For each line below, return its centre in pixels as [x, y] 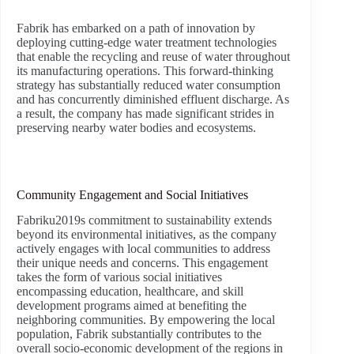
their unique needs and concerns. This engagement [142, 263]
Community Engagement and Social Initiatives [132, 195]
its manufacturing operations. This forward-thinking [145, 71]
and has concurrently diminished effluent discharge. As [153, 99]
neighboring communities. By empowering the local [146, 320]
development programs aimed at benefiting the [132, 305]
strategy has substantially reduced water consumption [149, 85]
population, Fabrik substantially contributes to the [139, 334]
